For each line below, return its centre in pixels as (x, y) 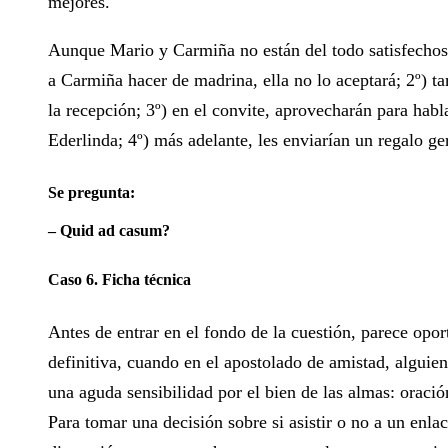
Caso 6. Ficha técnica (119, 279)
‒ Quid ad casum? (109, 230)
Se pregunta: (91, 192)
